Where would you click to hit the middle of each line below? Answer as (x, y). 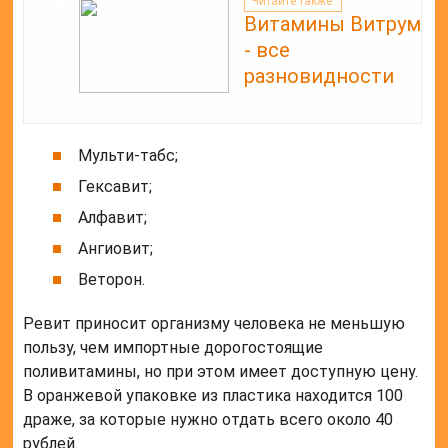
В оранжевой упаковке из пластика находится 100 (213, 396)
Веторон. (112, 280)
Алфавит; (113, 218)
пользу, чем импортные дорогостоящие (173, 348)
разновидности (319, 76)
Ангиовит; (116, 249)
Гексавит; (115, 187)
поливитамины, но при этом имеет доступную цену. (221, 372)
